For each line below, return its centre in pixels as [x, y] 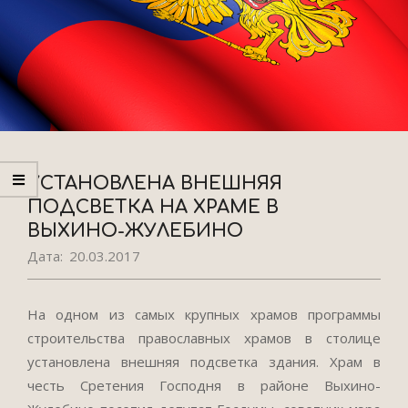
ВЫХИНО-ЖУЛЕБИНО [135, 231]
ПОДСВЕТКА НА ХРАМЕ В [153, 207]
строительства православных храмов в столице [204, 338]
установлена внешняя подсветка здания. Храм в [204, 362]
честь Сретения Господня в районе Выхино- [204, 385]
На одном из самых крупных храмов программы [204, 314]
